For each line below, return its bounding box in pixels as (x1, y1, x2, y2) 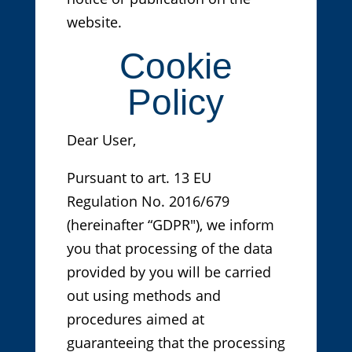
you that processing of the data (66, 239, 273, 258)
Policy (127, 82, 225, 123)
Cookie (119, 46, 233, 87)
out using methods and (66, 286, 221, 306)
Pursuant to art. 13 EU (66, 168, 211, 188)
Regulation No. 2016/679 (66, 192, 229, 211)
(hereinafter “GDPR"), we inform (66, 215, 274, 235)
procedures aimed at (66, 310, 204, 329)
